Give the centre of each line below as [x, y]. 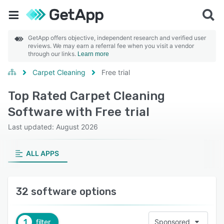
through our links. [53, 54]
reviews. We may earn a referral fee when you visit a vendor [111, 46]
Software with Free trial [79, 112]
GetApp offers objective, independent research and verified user [117, 38]
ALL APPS [42, 153]
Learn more [93, 54]
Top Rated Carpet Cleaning [86, 96]
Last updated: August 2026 [53, 127]
